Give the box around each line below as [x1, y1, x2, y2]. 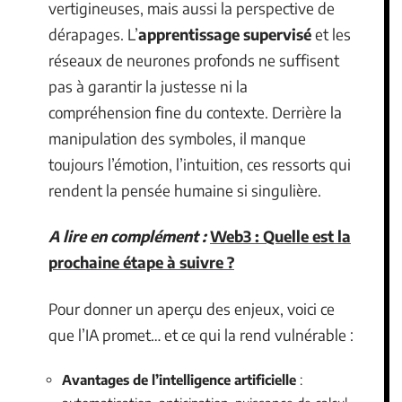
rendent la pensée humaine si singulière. [48, 179, 321, 200]
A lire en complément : [48, 226, 206, 246]
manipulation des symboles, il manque [48, 127, 306, 148]
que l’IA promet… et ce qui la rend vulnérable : [48, 324, 354, 345]
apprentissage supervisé [138, 23, 311, 44]
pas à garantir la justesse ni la [48, 75, 248, 96]
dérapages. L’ [48, 23, 138, 44]
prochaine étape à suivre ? [48, 252, 234, 272]
